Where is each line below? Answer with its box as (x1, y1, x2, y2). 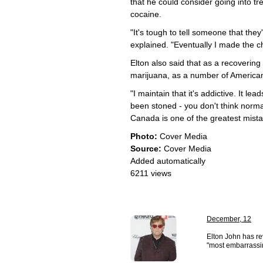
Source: (130, 144, 161, 153)
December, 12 (207, 215, 251, 223)
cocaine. (130, 9, 161, 19)
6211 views (130, 168, 171, 178)
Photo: (130, 131, 157, 141)
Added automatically (130, 156, 205, 166)
